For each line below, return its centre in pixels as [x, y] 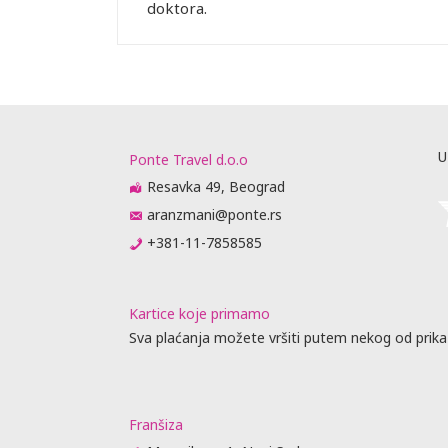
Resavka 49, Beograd [216, 186]
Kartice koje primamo [199, 313]
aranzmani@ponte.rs [214, 214]
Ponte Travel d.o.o [188, 159]
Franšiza [156, 424]
